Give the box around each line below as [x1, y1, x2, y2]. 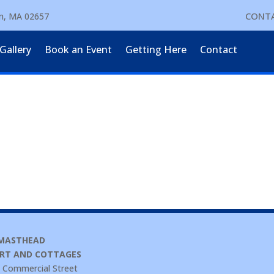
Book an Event [45, 43, 113, 56]
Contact [200, 43, 238, 56]
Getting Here [125, 43, 187, 56]
